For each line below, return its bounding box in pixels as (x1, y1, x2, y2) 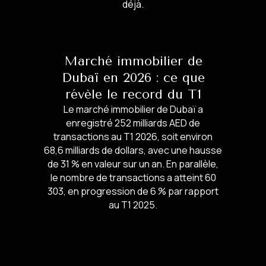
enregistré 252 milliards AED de (66, 116, 200, 130)
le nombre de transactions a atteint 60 (50, 171, 216, 185)
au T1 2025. (109, 198, 157, 212)
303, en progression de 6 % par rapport (47, 185, 218, 198)
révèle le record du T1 (65, 87, 201, 103)
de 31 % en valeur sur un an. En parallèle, (47, 157, 218, 171)
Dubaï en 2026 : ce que (61, 70, 205, 86)
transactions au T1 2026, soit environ (53, 130, 213, 144)
